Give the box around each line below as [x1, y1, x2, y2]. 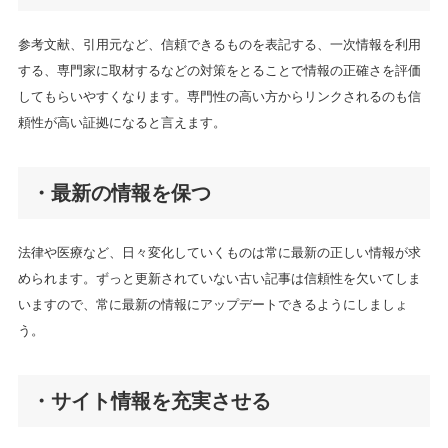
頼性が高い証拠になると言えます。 [17, 115, 226, 129]
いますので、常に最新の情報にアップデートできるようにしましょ [17, 297, 408, 311]
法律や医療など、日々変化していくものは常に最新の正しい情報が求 [17, 245, 421, 259]
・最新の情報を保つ [30, 181, 211, 204]
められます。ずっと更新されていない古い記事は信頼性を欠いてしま [17, 271, 421, 285]
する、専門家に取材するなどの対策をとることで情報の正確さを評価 [17, 63, 421, 77]
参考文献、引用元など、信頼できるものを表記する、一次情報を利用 [17, 37, 421, 51]
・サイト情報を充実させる [30, 389, 271, 412]
